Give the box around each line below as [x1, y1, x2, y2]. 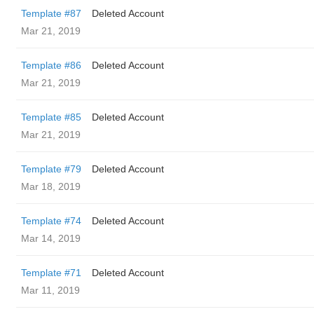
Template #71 [21, 267, 81, 278]
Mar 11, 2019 [21, 285, 80, 296]
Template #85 [21, 111, 81, 123]
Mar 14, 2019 [21, 233, 81, 244]
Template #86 [21, 60, 81, 71]
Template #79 [21, 163, 81, 175]
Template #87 [21, 8, 81, 19]
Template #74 [21, 215, 81, 226]
